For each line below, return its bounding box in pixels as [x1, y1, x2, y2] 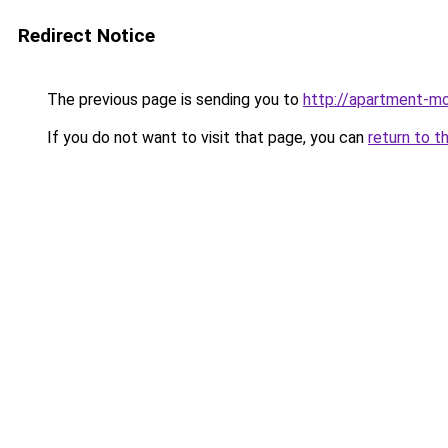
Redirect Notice [18, 24, 155, 47]
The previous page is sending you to [43, 90, 303, 109]
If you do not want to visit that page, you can [43, 128, 368, 147]
